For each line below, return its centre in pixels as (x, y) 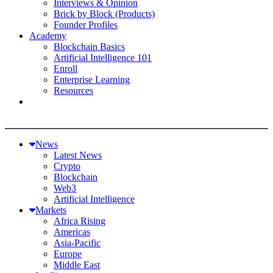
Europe (68, 254)
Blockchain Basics (89, 47)
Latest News (78, 155)
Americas (72, 232)
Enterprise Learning (92, 80)
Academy (48, 36)
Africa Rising (80, 221)
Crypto (67, 166)
